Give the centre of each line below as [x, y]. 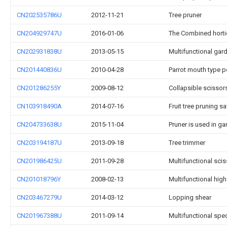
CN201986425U [39, 161]
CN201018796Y [39, 179]
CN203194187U [39, 143]
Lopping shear [190, 197]
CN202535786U [39, 15]
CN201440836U [39, 70]
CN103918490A [39, 106]
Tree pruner [185, 15]
